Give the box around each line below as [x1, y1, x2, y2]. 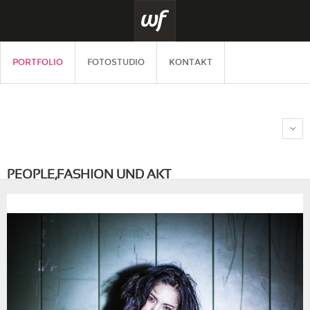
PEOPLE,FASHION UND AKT [7, 170, 171, 181]
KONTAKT [169, 57, 212, 67]
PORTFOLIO [12, 57, 63, 67]
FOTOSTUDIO [87, 57, 145, 67]
